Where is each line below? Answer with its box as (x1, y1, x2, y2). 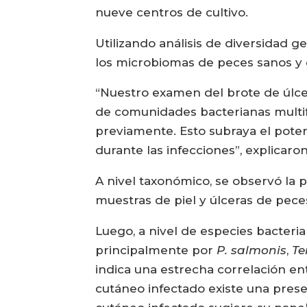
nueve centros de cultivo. (95, 5, 249, 19)
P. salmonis (217, 243, 287, 258)
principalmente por (95, 243, 217, 258)
